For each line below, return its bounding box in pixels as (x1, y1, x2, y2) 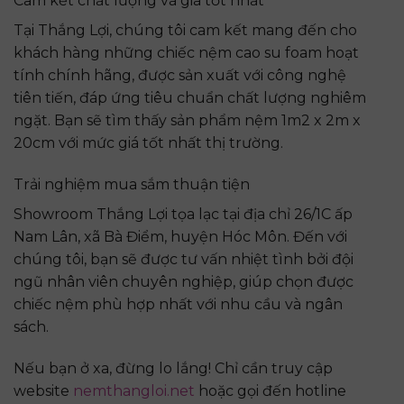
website (14, 381, 73, 399)
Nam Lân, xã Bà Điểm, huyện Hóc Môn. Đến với (14, 227, 347, 245)
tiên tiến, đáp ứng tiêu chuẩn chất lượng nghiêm (14, 89, 366, 107)
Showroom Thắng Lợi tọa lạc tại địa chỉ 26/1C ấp (14, 205, 353, 223)
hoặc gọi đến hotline (195, 381, 346, 399)
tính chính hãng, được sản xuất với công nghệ (14, 67, 346, 85)
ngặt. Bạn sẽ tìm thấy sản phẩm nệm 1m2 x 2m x (14, 112, 361, 130)
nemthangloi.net (73, 381, 195, 399)
